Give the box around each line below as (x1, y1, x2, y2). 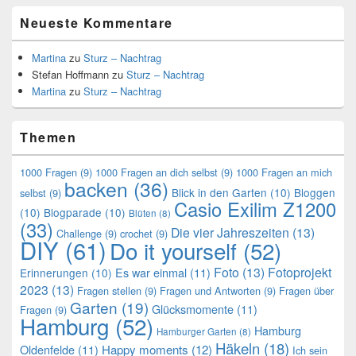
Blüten (129, 207, 157, 220)
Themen (20, 128, 77, 147)
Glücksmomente (152, 300, 234, 318)
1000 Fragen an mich (236, 164, 332, 180)
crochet (120, 226, 153, 242)
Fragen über (279, 283, 334, 299)
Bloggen (294, 184, 335, 201)
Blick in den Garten (172, 184, 267, 201)
